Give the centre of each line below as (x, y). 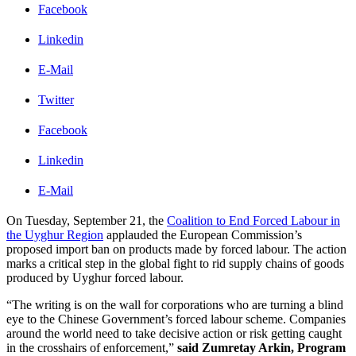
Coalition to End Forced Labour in (253, 221)
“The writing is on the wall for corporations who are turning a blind (175, 305)
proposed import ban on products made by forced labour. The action (176, 250)
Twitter (56, 100)
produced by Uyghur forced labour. (97, 278)
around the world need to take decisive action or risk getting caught (174, 334)
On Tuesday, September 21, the (87, 221)
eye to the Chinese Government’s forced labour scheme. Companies (176, 319)
